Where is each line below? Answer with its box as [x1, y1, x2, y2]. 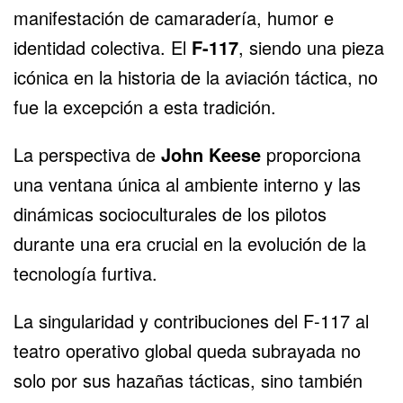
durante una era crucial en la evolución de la [13, 229, 366, 256]
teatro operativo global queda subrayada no [13, 336, 361, 363]
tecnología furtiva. [13, 259, 157, 286]
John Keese [161, 140, 261, 167]
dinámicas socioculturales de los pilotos [13, 200, 327, 227]
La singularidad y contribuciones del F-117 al [13, 307, 369, 334]
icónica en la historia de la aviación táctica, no [13, 63, 378, 90]
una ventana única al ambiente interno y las [13, 170, 361, 197]
